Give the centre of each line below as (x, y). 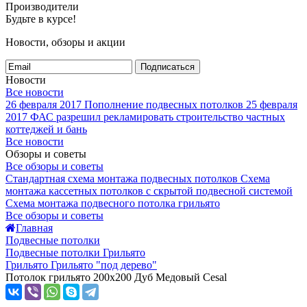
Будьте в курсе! (41, 19)
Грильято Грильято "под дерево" (81, 265)
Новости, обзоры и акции (65, 42)
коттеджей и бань (46, 129)
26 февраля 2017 (44, 105)
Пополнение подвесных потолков (164, 105)
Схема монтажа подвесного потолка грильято (113, 203)
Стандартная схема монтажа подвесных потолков (122, 179)
